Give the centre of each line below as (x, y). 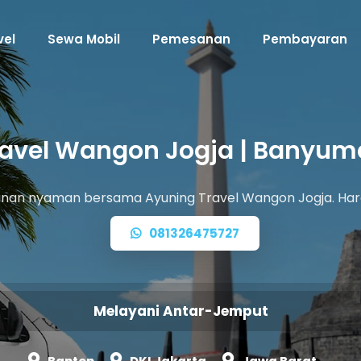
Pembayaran (305, 39)
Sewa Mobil (84, 39)
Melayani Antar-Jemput (180, 311)
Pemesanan (191, 39)
